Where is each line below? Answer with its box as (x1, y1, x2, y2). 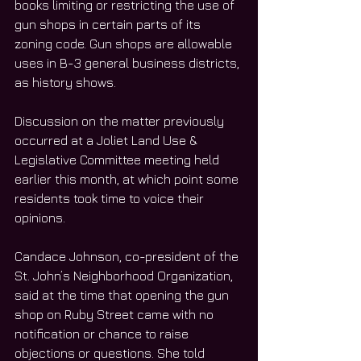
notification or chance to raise (15, 326, 192, 341)
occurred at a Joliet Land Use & (15, 132, 201, 147)
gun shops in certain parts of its (15, 16, 204, 31)
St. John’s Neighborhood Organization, (15, 268, 236, 283)
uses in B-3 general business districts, (15, 55, 243, 70)
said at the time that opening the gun (15, 287, 232, 302)
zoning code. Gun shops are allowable (15, 35, 235, 51)
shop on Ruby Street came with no (15, 306, 217, 322)
